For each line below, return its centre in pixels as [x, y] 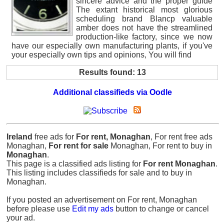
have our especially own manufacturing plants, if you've [112, 45]
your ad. [21, 217]
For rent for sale [78, 145]
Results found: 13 [112, 72]
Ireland [19, 136]
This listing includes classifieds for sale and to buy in [99, 172]
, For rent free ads [181, 136]
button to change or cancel [161, 208]
